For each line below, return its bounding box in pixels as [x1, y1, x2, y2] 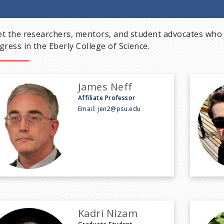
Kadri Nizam [77, 206, 138, 220]
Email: [77, 104, 98, 113]
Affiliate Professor [77, 93, 135, 102]
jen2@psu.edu [97, 104, 141, 113]
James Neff [77, 79, 132, 93]
